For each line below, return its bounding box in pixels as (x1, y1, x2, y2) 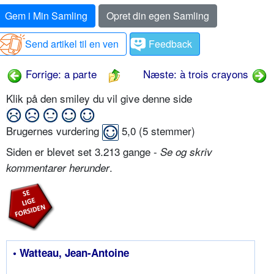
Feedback (149, 37, 192, 51)
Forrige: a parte (23, 66, 97, 82)
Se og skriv (160, 144, 212, 160)
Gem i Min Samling (5, 9, 87, 23)
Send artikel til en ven (25, 37, 119, 51)
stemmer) (148, 123, 195, 139)
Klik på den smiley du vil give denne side (6, 91, 195, 106)
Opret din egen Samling (106, 9, 209, 23)
